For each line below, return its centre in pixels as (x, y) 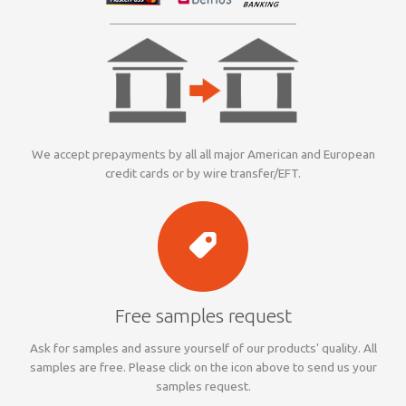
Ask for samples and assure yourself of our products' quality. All (203, 348)
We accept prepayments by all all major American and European (203, 154)
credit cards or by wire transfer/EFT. (203, 173)
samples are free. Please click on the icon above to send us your (203, 367)
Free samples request (203, 315)
